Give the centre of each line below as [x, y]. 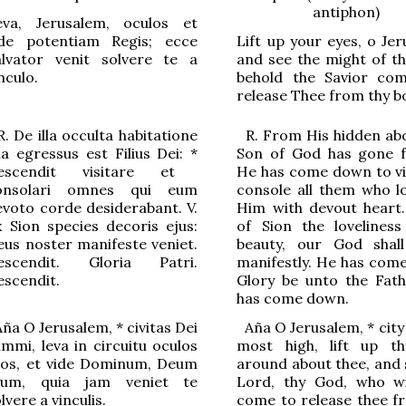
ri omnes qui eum [119, 189]
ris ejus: [169, 225]
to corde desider [79, 207]
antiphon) [346, 11]
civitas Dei [160, 327]
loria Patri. [149, 261]
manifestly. [277, 261]
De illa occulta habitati [90, 135]
